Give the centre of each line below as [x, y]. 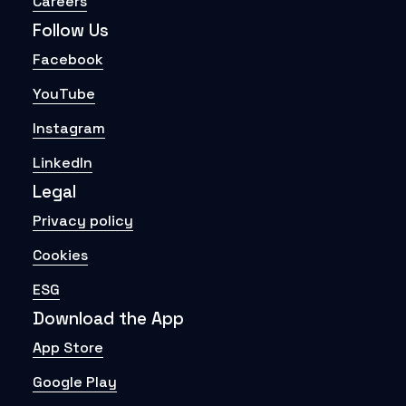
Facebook [68, 59]
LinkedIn [63, 163]
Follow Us [71, 30]
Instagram [69, 128]
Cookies [60, 255]
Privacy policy [83, 221]
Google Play [75, 382]
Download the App [108, 319]
